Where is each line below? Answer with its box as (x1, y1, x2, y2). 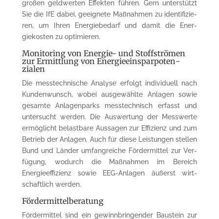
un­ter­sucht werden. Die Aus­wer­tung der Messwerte (22, 112, 197, 121)
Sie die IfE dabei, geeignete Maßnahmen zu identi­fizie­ (22, 10, 197, 18)
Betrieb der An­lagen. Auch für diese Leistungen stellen (22, 135, 197, 143)
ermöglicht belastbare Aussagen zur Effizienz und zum (22, 124, 197, 132)
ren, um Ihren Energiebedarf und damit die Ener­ (22, 21, 197, 29)
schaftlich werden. (22, 180, 81, 188)
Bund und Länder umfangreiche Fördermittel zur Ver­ (22, 146, 197, 154)
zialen (22, 64, 45, 74)
